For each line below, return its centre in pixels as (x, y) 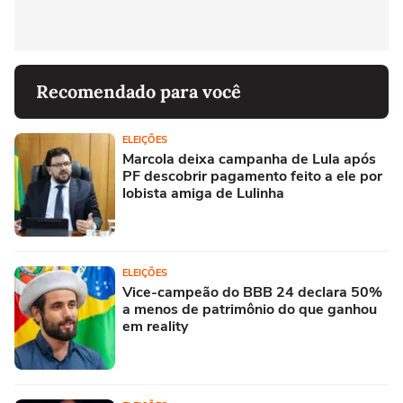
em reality (155, 326)
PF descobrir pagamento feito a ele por (252, 176)
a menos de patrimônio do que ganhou (250, 309)
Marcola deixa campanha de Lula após (249, 159)
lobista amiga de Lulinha (203, 193)
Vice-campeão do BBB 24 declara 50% (252, 292)
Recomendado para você (139, 91)
